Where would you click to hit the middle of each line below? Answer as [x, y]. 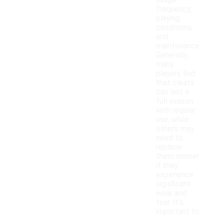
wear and [171, 193]
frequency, [174, 9]
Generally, [172, 55]
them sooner [178, 156]
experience [175, 175]
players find [176, 74]
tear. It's [170, 202]
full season [175, 101]
